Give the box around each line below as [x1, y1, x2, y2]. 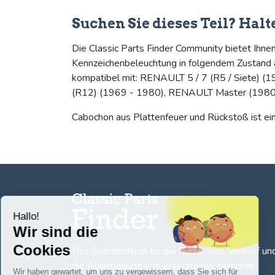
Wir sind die [25, 223, 109, 240]
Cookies [25, 241, 82, 258]
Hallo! [25, 210, 51, 222]
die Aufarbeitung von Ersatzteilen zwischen [72, 259, 255, 273]
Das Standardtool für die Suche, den [72, 244, 227, 258]
